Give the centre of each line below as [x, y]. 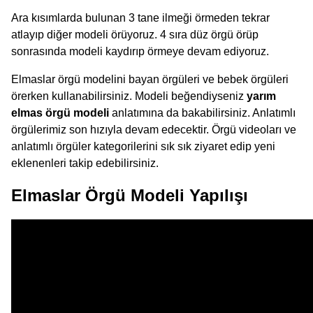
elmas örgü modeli [60, 113]
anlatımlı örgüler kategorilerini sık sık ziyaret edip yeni [143, 147]
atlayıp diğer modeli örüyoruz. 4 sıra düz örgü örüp [135, 35]
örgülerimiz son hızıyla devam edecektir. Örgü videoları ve [154, 130]
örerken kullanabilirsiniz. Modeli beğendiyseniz [129, 96]
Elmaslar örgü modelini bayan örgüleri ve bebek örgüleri [150, 80]
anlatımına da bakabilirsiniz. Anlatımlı [202, 113]
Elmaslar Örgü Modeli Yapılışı [130, 195]
